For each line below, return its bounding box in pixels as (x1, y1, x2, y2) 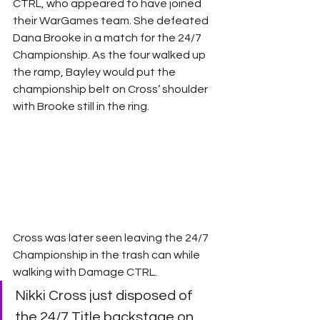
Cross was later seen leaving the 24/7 (13, 232, 211, 244)
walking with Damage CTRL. (13, 266, 157, 278)
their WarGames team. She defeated (13, 15, 211, 27)
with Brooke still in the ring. (13, 101, 149, 113)
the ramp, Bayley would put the (13, 66, 178, 79)
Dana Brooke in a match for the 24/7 (13, 32, 204, 44)
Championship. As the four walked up (13, 49, 208, 61)
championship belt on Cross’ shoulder (13, 84, 210, 96)
